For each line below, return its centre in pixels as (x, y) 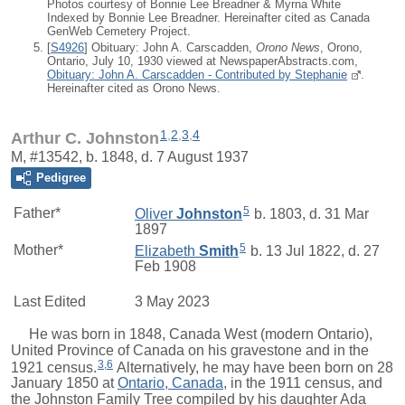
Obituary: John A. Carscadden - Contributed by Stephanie (197, 75)
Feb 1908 (165, 267)
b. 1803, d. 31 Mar (310, 213)
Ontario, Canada (170, 383)
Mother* (38, 250)
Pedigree (61, 177)
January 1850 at (64, 383)
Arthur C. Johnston (85, 139)
